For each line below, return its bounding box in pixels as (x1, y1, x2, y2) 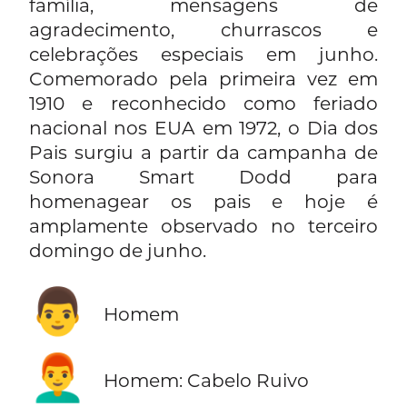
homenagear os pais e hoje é (28, 189, 379, 213)
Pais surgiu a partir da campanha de (28, 140, 379, 164)
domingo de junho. (28, 238, 206, 262)
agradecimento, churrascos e (28, 17, 379, 41)
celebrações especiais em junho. (28, 42, 379, 65)
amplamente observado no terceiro (28, 213, 379, 237)
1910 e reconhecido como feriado (28, 91, 379, 114)
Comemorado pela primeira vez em (28, 66, 379, 90)
